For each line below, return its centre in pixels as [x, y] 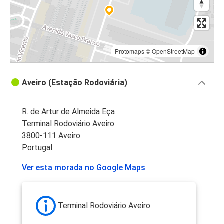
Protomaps [130, 51]
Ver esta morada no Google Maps [84, 168]
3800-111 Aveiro [51, 136]
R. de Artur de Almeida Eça [68, 112]
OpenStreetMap [173, 51]
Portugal [37, 148]
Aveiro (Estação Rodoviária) [75, 83]
